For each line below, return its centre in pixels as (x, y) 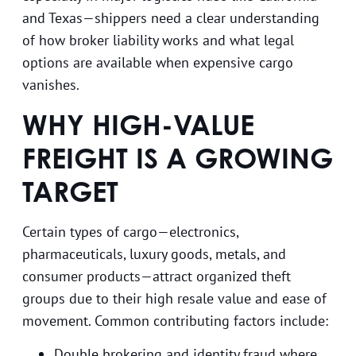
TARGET (70, 191)
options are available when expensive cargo (158, 63)
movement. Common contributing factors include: (175, 320)
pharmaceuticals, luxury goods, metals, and (154, 253)
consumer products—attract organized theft (157, 276)
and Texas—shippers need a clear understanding (171, 18)
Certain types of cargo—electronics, (130, 231)
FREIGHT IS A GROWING (178, 157)
